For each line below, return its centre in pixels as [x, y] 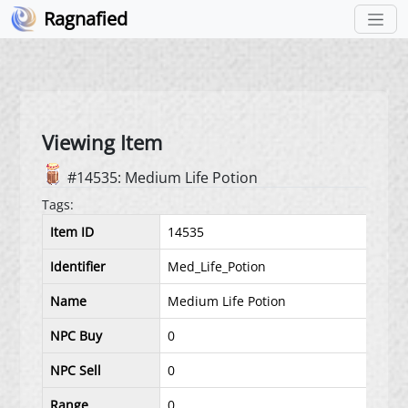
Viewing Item [102, 143]
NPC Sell [76, 370]
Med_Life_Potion [217, 266]
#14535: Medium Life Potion [161, 178]
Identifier [78, 266]
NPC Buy [76, 336]
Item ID [72, 232]
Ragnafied [86, 19]
